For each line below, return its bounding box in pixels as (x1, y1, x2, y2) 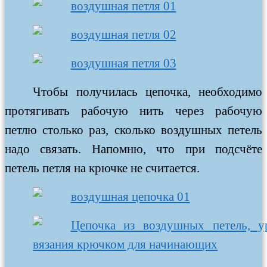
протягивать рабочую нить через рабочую (5, 103, 262, 118)
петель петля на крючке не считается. (5, 160, 200, 175)
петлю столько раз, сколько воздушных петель (5, 122, 262, 137)
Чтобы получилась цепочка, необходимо (33, 84, 262, 99)
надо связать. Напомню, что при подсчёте (5, 141, 262, 156)
